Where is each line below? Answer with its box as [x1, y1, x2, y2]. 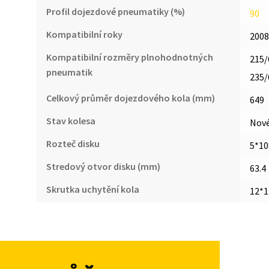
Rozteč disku [46, 137, 100, 150]
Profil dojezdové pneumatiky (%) [46, 5, 185, 17]
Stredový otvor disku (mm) [46, 160, 160, 172]
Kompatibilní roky [46, 28, 122, 40]
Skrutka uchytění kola [46, 183, 139, 195]
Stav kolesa [46, 114, 95, 127]
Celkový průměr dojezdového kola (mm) [46, 91, 215, 104]
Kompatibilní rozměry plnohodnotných [46, 50, 213, 63]
